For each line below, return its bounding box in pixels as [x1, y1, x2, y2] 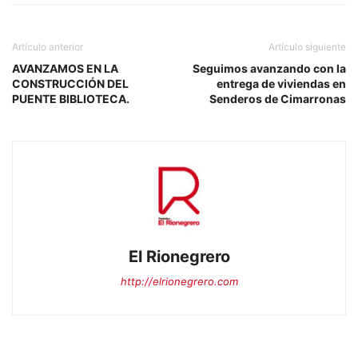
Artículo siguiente [268, 41, 346, 53]
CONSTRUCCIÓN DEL [12, 77, 129, 90]
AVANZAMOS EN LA [12, 62, 118, 75]
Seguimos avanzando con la [193, 62, 346, 75]
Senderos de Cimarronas [209, 92, 346, 105]
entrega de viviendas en [217, 77, 346, 90]
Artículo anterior [12, 41, 83, 53]
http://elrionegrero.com [120, 275, 238, 288]
